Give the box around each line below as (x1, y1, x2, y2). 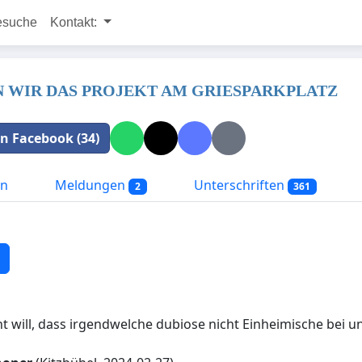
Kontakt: (50, 15, 100, 29)
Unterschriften (190, 176, 288, 194)
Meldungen (52, 176, 128, 194)
